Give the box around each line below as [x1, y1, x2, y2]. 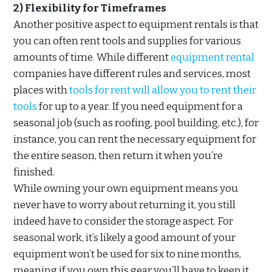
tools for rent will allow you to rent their [69, 84, 256, 97]
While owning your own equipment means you [13, 182, 238, 195]
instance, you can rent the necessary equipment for [13, 133, 256, 146]
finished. [13, 166, 55, 179]
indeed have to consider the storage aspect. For [13, 215, 233, 228]
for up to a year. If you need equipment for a [37, 100, 243, 114]
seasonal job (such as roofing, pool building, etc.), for [13, 117, 259, 130]
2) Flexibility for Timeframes [13, 2, 166, 15]
